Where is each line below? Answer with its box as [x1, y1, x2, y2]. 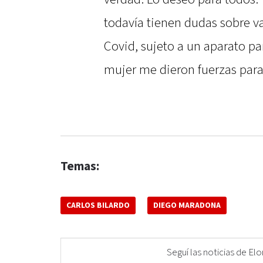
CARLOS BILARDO [66, 200, 130, 211]
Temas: [60, 159, 99, 175]
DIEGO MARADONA [153, 200, 221, 211]
